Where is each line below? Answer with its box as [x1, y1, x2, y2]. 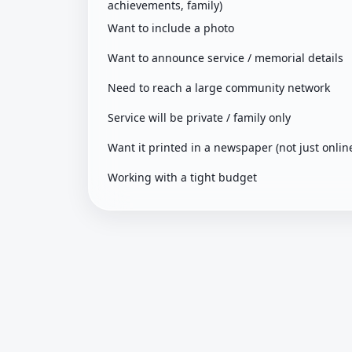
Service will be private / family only [108, 110, 291, 125]
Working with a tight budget [108, 170, 257, 185]
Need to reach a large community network [108, 80, 330, 95]
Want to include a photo [108, 20, 234, 35]
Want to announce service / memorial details [108, 50, 343, 65]
